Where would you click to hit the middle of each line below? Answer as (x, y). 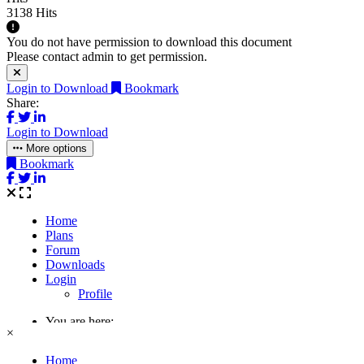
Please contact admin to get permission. (107, 57)
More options (55, 149)
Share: (23, 103)
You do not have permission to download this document (149, 42)
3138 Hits (32, 13)
